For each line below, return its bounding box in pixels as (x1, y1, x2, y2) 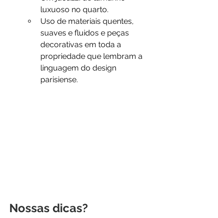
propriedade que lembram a (40, 52, 145, 61)
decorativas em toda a (40, 40, 123, 50)
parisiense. (40, 75, 78, 85)
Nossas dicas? (9, 200, 88, 215)
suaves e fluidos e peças (40, 28, 131, 38)
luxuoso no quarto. (40, 5, 109, 15)
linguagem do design (40, 63, 118, 73)
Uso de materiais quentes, (40, 17, 136, 26)
